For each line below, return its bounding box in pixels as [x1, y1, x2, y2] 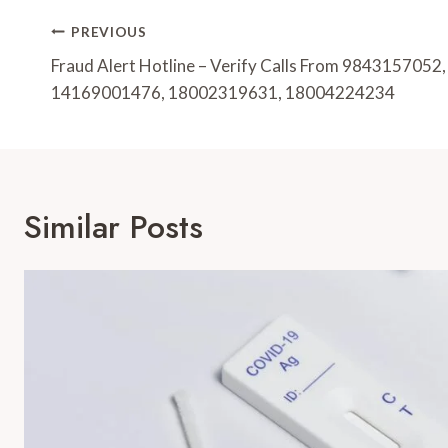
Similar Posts [24, 204, 203, 251]
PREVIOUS [71, 23, 147, 40]
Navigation [50, 49, 201, 96]
